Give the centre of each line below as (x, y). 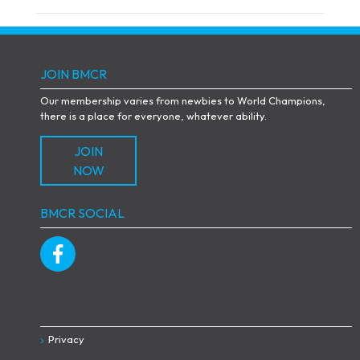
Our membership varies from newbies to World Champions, (183, 100)
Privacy (66, 339)
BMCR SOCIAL (82, 213)
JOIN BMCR (74, 74)
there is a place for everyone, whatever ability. (153, 115)
